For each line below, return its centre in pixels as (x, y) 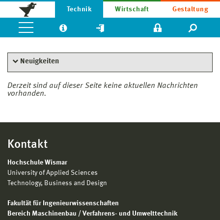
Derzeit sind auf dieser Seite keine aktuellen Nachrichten (103, 86)
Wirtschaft (132, 9)
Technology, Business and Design (57, 183)
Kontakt (27, 145)
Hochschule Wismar (37, 163)
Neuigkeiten (40, 62)
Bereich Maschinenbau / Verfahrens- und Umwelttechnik (92, 214)
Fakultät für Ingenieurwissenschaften (63, 203)
